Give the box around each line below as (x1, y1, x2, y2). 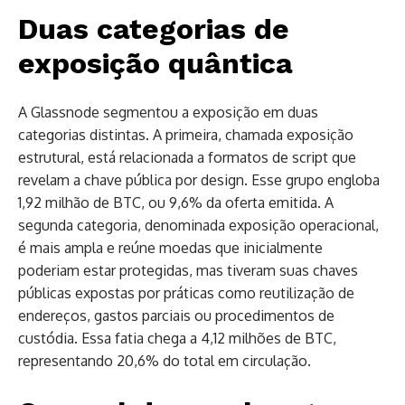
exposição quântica (18, 45, 293, 80)
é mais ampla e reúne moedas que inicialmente (18, 238, 323, 257)
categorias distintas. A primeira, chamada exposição (18, 125, 353, 144)
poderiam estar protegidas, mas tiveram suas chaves (18, 260, 358, 279)
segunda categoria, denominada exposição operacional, (18, 215, 379, 234)
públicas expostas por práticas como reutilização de (18, 283, 354, 302)
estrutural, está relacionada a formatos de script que (18, 147, 356, 166)
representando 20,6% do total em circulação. (18, 351, 311, 370)
